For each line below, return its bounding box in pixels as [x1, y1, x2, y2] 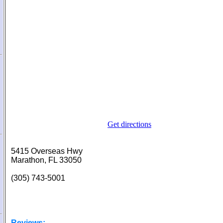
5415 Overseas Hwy [11, 147, 83, 155]
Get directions [108, 120, 151, 128]
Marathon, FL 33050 [11, 156, 82, 164]
